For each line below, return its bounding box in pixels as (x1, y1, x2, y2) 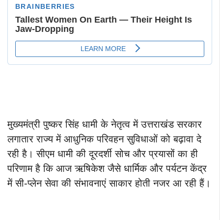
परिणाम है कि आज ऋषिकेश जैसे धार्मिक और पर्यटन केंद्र (7, 163, 207, 174)
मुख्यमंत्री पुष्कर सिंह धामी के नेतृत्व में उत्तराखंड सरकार (7, 119, 202, 130)
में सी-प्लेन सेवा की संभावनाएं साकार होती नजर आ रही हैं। (7, 178, 211, 189)
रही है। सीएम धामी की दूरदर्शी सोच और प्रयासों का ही (7, 148, 198, 160)
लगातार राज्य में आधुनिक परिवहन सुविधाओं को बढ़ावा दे (7, 134, 201, 145)
